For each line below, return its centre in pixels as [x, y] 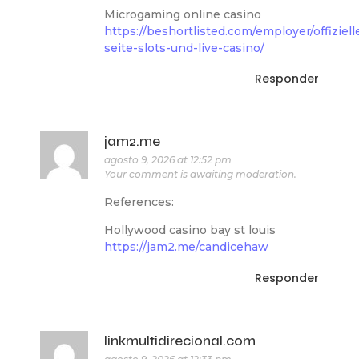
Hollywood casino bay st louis [190, 230]
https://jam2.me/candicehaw [186, 247]
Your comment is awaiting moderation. [200, 175]
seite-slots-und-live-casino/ [184, 48]
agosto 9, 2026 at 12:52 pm [168, 160]
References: [139, 202]
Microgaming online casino [183, 15]
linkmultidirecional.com [180, 341]
